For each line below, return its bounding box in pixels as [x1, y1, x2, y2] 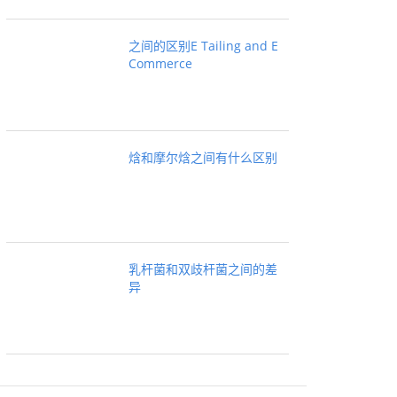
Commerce [128, 55, 192, 72]
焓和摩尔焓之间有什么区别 [128, 149, 277, 166]
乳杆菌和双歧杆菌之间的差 [128, 261, 277, 277]
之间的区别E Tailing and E [128, 37, 278, 54]
